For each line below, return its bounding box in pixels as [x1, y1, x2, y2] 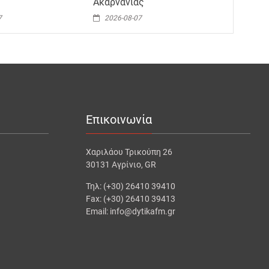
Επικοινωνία [86, 112, 153, 127]
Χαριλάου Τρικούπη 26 [86, 147, 173, 157]
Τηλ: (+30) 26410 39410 [86, 181, 176, 191]
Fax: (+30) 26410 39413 [86, 193, 176, 204]
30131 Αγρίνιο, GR [86, 159, 157, 169]
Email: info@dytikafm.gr [86, 206, 176, 216]
